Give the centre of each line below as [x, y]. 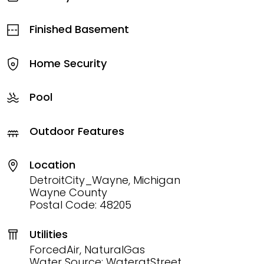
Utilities [49, 234]
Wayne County [68, 193]
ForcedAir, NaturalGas [87, 249]
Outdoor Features [77, 131]
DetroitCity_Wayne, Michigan [105, 180]
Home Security [68, 63]
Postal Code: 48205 [80, 205]
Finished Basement [79, 29]
